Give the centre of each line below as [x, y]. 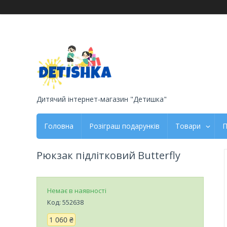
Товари [188, 126]
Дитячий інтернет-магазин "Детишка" [102, 99]
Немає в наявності [77, 190]
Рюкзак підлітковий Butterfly [108, 155]
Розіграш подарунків [124, 126]
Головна [59, 126]
